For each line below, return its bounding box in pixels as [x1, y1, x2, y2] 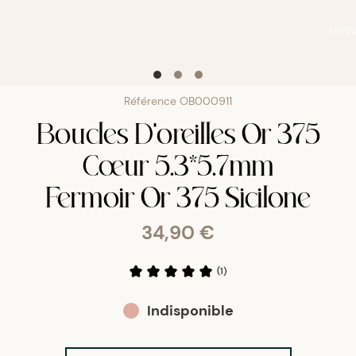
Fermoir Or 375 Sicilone [45, 179, 311, 213]
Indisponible [146, 301, 234, 320]
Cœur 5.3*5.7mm [82, 147, 274, 181]
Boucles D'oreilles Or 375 [36, 115, 320, 149]
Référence [124, 94, 180, 108]
